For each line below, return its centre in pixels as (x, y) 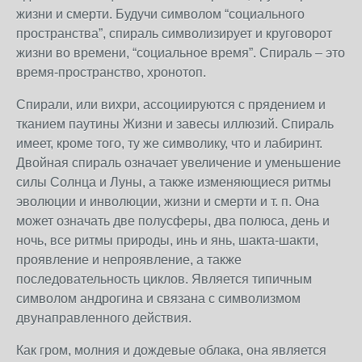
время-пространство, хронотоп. (111, 72)
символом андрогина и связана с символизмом (158, 299)
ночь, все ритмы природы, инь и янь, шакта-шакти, (167, 240)
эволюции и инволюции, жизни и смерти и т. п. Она (168, 202)
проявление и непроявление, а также (129, 260)
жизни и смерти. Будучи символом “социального (160, 14)
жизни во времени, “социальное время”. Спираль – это (181, 53)
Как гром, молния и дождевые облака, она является (171, 350)
